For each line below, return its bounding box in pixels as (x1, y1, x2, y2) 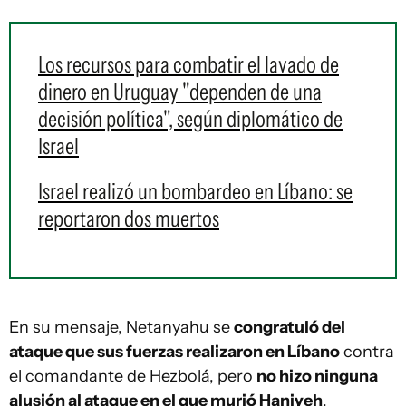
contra (340, 342, 394, 362)
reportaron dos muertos (38, 205, 219, 232)
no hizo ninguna (256, 366, 378, 386)
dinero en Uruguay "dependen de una (38, 78, 322, 105)
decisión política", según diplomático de (38, 105, 343, 132)
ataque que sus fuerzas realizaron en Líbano (9, 342, 340, 362)
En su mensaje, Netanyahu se (9, 317, 234, 337)
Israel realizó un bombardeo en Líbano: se (38, 178, 353, 205)
